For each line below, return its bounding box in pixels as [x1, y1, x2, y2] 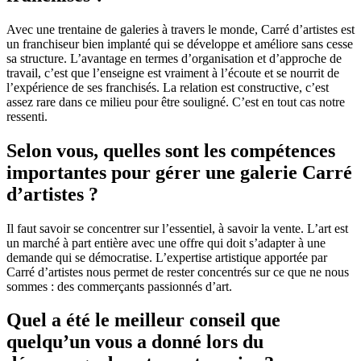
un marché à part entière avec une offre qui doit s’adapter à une [6, 235, 326, 250]
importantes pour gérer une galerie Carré [6, 161, 352, 183]
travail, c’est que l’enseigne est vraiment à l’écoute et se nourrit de [6, 65, 339, 80]
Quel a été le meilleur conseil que [6, 309, 280, 331]
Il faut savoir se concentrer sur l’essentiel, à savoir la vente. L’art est [6, 221, 348, 235]
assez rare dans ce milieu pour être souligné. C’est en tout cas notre [6, 94, 345, 109]
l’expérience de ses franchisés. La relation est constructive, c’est [6, 80, 329, 94]
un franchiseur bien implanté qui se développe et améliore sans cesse [6, 36, 353, 51]
